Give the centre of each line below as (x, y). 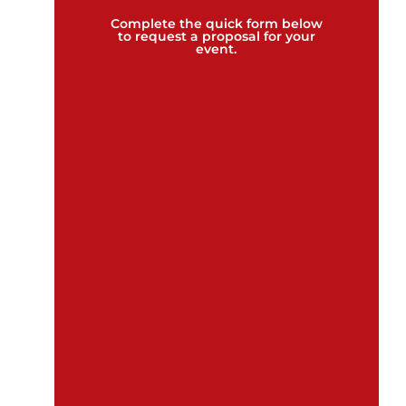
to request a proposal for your (216, 36)
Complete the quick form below (216, 24)
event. (217, 49)
